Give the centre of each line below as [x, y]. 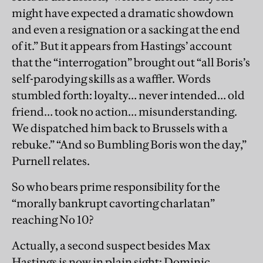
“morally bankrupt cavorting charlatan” [113, 203]
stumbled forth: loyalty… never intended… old [128, 95]
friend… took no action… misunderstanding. [124, 111]
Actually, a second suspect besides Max [111, 245]
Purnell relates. [51, 161]
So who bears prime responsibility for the [116, 186]
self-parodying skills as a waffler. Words [111, 78]
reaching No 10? [53, 219]
